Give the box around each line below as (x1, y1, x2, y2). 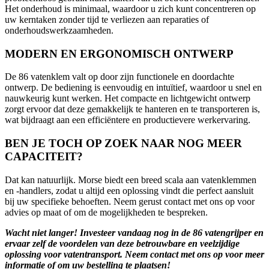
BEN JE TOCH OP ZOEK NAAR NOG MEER (5, 137, 242, 150)
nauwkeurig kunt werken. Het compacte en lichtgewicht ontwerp (5, 93, 250, 104)
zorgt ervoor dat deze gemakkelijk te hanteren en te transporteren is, (5, 104, 260, 115)
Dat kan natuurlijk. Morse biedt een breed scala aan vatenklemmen (5, 174, 256, 185)
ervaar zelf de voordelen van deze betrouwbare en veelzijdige (5, 238, 240, 249)
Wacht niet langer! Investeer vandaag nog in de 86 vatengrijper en (5, 227, 264, 238)
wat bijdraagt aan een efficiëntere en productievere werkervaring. (5, 115, 250, 125)
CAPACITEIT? (5, 150, 83, 163)
